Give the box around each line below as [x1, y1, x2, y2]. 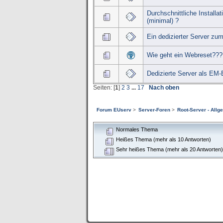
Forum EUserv [96, 107, 131, 112]
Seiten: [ [93, 84, 115, 91]
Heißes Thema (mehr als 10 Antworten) [114, 136, 212, 142]
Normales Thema [114, 126, 158, 132]
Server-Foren [138, 107, 170, 112]
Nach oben [149, 84, 179, 91]
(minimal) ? [146, 17, 179, 25]
